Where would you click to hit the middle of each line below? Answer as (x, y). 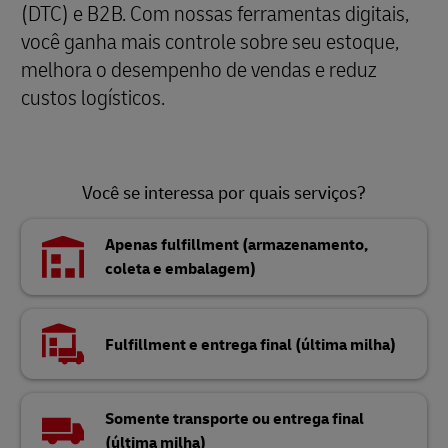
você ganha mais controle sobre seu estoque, (210, 42)
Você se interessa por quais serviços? (224, 193)
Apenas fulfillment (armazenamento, (236, 245)
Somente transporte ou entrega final (234, 419)
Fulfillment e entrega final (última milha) (250, 345)
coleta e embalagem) (180, 269)
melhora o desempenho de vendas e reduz (199, 70)
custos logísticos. (93, 98)
